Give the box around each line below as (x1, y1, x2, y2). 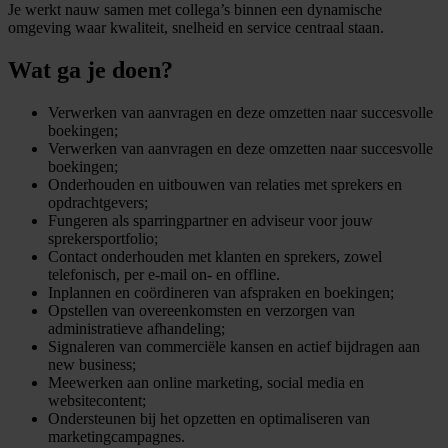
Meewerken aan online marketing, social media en (48, 373, 364, 391)
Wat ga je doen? (8, 56, 173, 83)
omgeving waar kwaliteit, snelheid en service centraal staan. (8, 18, 384, 36)
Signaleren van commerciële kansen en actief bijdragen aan (48, 337, 420, 355)
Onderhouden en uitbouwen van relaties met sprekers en (48, 175, 402, 193)
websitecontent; (48, 391, 146, 409)
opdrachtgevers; (48, 193, 148, 211)
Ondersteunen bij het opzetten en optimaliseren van (48, 409, 370, 427)
